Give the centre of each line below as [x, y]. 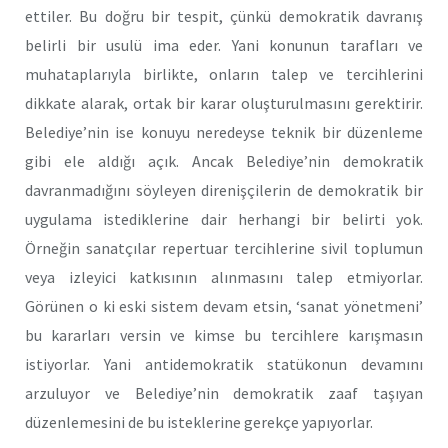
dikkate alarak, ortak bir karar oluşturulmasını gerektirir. [224, 102]
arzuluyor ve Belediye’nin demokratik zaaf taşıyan [224, 392]
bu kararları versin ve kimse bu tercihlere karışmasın [224, 334]
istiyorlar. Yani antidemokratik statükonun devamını [224, 363]
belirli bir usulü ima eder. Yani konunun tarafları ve [224, 44]
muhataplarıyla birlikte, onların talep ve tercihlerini [224, 73]
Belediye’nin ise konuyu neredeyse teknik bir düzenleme [224, 131]
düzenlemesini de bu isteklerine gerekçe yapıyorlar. [199, 421]
